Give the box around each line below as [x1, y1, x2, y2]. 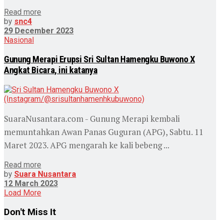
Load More [4, 188, 41, 197]
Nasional [4, 35, 34, 45]
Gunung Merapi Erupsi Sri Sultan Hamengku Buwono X [4, 54, 195, 65]
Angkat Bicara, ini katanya [4, 64, 98, 76]
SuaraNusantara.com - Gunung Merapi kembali [4, 112, 180, 124]
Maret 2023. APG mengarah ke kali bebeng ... [4, 139, 169, 151]
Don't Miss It [4, 206, 56, 218]
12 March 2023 [4, 178, 58, 188]
